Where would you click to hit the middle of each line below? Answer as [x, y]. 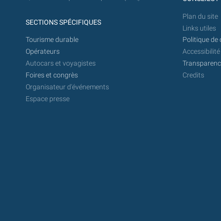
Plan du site [200, 16]
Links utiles [199, 28]
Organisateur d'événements [67, 87]
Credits [193, 75]
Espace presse [48, 99]
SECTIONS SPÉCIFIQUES [63, 23]
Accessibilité [201, 52]
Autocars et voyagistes [61, 64]
